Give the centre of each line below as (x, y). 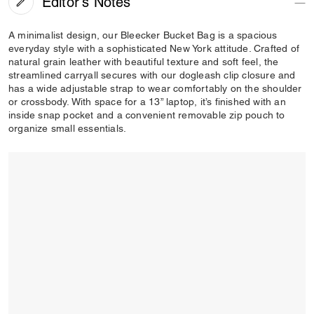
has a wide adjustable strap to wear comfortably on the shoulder (155, 88)
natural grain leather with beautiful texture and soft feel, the (144, 62)
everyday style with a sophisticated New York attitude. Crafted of (154, 48)
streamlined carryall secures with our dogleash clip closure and (152, 75)
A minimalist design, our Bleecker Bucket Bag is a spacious (143, 35)
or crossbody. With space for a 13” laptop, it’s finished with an (147, 102)
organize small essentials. (68, 128)
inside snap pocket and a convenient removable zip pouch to (147, 115)
